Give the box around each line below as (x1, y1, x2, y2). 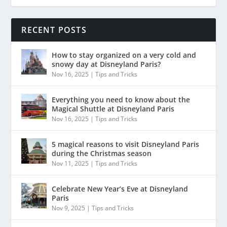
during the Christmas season (52, 148, 152, 158)
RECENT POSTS (21, 24, 87, 35)
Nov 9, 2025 (52, 203, 86, 212)
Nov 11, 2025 (52, 159, 89, 168)
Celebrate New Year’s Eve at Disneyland (52, 183, 188, 194)
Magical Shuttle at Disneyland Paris (52, 103, 175, 113)
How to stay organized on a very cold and (52, 50, 197, 60)
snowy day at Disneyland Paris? (52, 59, 161, 69)
